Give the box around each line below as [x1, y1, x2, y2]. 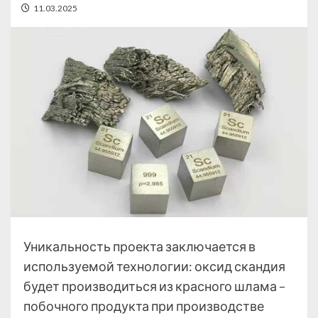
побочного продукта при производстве [23, 298, 264, 314]
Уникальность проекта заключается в [23, 238, 256, 255]
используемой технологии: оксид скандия [23, 258, 285, 275]
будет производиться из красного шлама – [23, 278, 285, 295]
